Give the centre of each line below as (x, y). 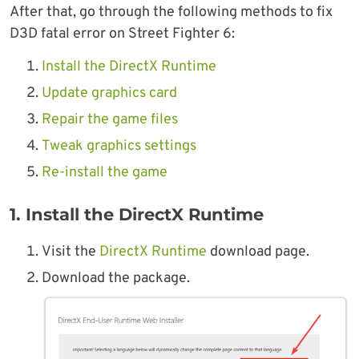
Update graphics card (109, 94)
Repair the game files (110, 120)
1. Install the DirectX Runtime (137, 215)
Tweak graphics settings (119, 147)
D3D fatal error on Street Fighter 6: (122, 34)
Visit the (71, 252)
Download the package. (116, 279)
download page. (258, 252)
